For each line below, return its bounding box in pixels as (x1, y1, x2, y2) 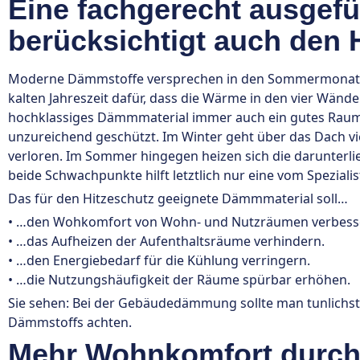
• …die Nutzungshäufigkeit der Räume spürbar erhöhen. (8, 271, 350, 288)
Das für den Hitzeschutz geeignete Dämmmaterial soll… (8, 190, 348, 207)
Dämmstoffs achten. (8, 313, 132, 331)
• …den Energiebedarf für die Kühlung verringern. (8, 252, 310, 269)
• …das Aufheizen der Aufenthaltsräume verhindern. (8, 232, 325, 250)
